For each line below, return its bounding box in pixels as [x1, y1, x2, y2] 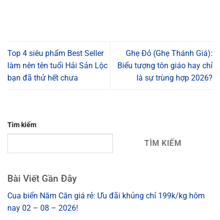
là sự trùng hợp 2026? [137, 73, 213, 83]
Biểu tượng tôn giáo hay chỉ [117, 61, 213, 71]
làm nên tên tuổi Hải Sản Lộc [7, 61, 108, 71]
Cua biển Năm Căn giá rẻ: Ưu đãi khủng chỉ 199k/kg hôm [7, 191, 205, 200]
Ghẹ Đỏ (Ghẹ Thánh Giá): [126, 49, 213, 58]
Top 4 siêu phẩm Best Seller [7, 49, 104, 58]
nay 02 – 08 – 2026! [7, 203, 78, 213]
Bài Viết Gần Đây [7, 173, 77, 185]
